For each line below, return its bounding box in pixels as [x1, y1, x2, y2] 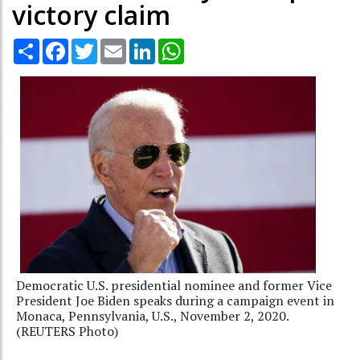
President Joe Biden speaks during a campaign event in [16, 291, 334, 309]
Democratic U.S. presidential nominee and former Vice [16, 276, 332, 294]
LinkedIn [155, 36, 201, 53]
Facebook [68, 36, 121, 53]
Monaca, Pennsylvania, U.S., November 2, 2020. [16, 306, 288, 325]
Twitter [97, 36, 139, 53]
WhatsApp [184, 36, 241, 53]
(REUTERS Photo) [16, 321, 118, 340]
